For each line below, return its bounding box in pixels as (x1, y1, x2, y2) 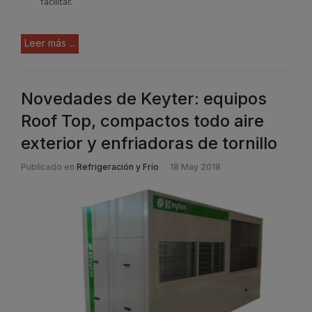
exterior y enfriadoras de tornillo (21, 133, 277, 154)
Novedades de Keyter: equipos (21, 88, 267, 109)
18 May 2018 (170, 162, 221, 173)
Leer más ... (24, 37, 75, 49)
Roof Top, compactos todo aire (21, 111, 264, 132)
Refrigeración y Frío (77, 162, 159, 173)
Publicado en (21, 162, 75, 173)
